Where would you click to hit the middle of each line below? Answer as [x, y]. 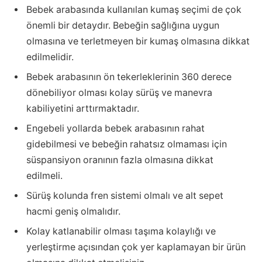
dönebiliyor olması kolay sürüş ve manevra [119, 92]
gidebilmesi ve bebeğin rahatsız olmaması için [127, 144]
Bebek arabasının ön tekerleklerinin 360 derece [129, 77]
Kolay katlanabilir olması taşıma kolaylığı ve [121, 231]
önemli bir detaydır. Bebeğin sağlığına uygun [123, 25]
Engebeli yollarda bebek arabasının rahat [116, 128]
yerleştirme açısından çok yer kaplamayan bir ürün [136, 247]
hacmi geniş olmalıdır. [73, 211]
